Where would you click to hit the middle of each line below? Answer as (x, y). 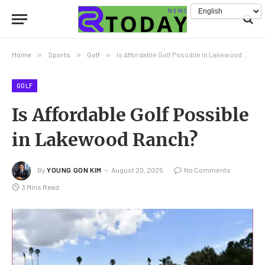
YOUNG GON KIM (74, 170)
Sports (59, 54)
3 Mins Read (41, 187)
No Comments (207, 170)
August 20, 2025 (137, 170)
